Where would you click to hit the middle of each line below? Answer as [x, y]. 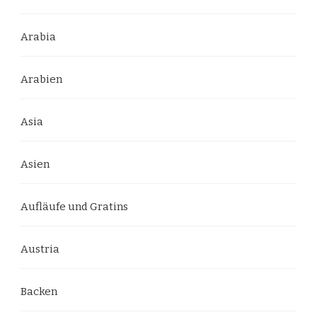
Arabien [41, 79]
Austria [40, 249]
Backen [39, 291]
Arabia [38, 36]
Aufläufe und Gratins [74, 206]
